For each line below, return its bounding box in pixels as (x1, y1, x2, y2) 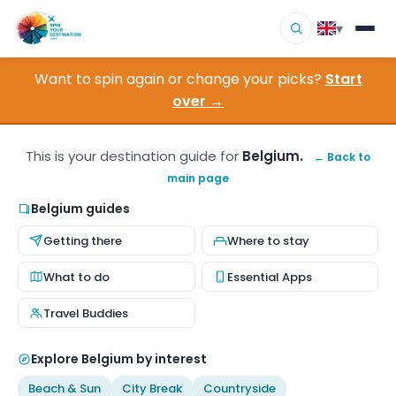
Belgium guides (31, 200, 130, 217)
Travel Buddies (43, 304, 128, 322)
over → (172, 91, 224, 111)
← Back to (314, 149, 370, 164)
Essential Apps (226, 268, 312, 286)
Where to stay (226, 232, 309, 249)
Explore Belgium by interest (31, 350, 207, 368)
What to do (43, 268, 110, 286)
